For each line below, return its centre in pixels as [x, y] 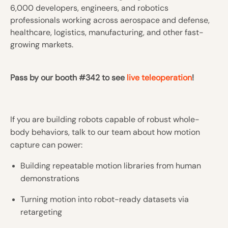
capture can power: [46, 145]
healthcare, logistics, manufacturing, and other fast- [107, 32]
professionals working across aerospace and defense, [110, 20]
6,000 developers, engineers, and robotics [89, 8]
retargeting [41, 212]
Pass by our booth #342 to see [68, 78]
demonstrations [50, 178]
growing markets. [42, 45]
